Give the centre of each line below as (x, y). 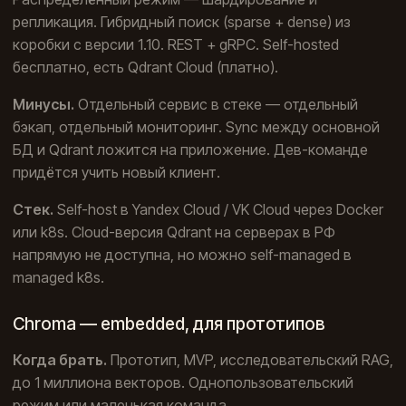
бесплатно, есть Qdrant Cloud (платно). (145, 68)
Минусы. (43, 105)
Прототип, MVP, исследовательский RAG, (250, 360)
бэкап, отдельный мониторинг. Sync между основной (196, 127)
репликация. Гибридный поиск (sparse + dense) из (182, 22)
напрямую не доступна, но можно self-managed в (182, 255)
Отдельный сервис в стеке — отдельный (216, 105)
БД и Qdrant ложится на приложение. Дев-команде (190, 150)
